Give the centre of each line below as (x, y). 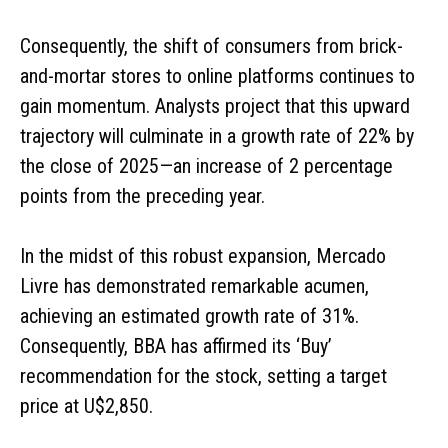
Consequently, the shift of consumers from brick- (211, 45)
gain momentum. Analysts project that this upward (215, 105)
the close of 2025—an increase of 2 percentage (206, 165)
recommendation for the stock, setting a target (203, 375)
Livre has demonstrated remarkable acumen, (194, 285)
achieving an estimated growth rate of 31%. (189, 315)
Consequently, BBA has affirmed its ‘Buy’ (176, 345)
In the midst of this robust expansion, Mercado (203, 255)
